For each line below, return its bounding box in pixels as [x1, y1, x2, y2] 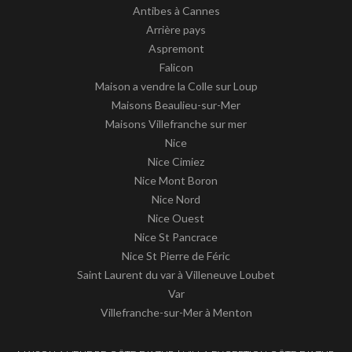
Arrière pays [146, 22, 206, 36]
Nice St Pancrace [134, 229, 218, 244]
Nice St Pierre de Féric [122, 248, 230, 262]
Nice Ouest [148, 211, 204, 225]
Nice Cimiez [148, 154, 204, 168]
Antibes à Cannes [132, 3, 220, 17]
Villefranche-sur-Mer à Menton [100, 305, 252, 319]
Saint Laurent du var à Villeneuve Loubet [77, 267, 275, 281]
